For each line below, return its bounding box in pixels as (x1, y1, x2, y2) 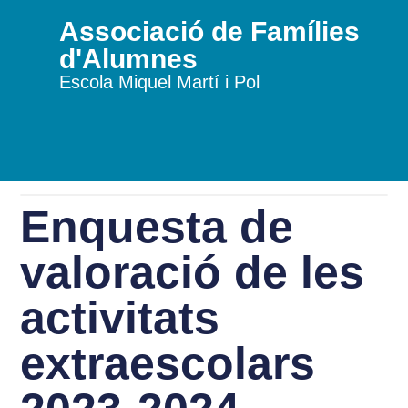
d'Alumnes (58, 44, 198, 74)
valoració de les (20, 247, 365, 298)
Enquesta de (20, 201, 294, 252)
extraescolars (20, 338, 316, 389)
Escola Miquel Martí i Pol (58, 72, 260, 92)
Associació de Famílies (58, 16, 360, 46)
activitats (20, 292, 220, 343)
